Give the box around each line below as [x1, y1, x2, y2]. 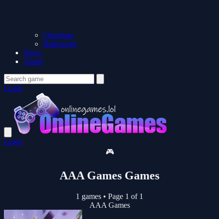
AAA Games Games [60, 169, 159, 182]
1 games [76, 192, 103, 200]
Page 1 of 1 [106, 192, 143, 200]
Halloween [43, 40, 77, 48]
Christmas [43, 31, 74, 39]
